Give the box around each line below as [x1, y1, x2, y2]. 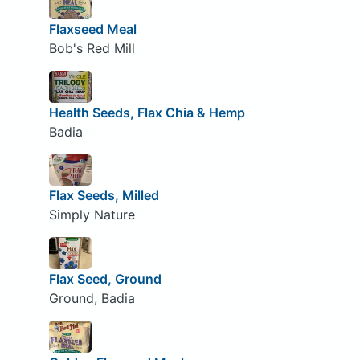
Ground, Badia [48, 289, 135, 306]
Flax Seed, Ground [48, 270, 162, 287]
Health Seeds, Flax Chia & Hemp [48, 104, 245, 121]
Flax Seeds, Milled [48, 187, 159, 204]
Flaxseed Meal [48, 21, 137, 38]
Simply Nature [48, 207, 135, 223]
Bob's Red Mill [48, 40, 135, 57]
